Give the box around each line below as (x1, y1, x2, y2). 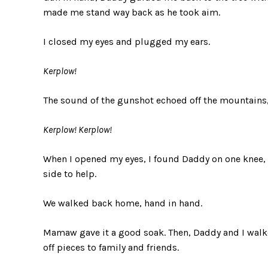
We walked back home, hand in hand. (43, 197, 202, 209)
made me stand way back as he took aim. (43, 6, 220, 18)
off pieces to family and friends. (43, 241, 179, 253)
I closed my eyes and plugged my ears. (43, 35, 210, 47)
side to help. (43, 167, 96, 179)
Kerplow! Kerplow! (43, 123, 112, 135)
